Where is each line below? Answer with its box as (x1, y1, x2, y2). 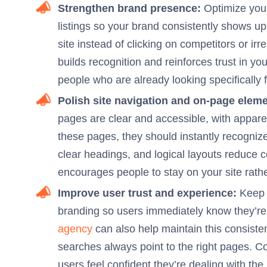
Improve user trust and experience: (58, 187, 237, 200)
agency (58, 223, 92, 235)
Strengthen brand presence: (58, 2, 201, 15)
